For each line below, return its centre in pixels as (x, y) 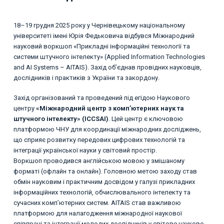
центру (24, 108)
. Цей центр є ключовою (145, 119)
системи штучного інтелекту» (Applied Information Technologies (109, 56)
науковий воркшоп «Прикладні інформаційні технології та (101, 46)
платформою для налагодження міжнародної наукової (97, 213)
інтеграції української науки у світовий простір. (85, 150)
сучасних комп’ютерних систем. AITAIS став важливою (97, 203)
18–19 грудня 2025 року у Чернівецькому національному (99, 25)
